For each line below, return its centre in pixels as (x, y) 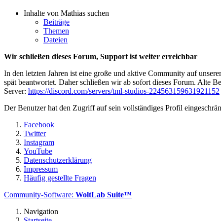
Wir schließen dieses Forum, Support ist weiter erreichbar (101, 56)
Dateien (55, 39)
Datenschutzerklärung (58, 160)
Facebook (39, 124)
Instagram (39, 142)
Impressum (41, 169)
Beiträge (56, 22)
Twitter (35, 133)
